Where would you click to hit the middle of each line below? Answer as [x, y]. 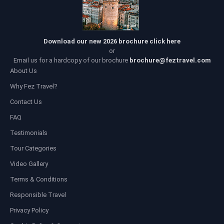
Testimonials [29, 132]
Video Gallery [29, 163]
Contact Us [26, 101]
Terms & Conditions [39, 179]
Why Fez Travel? [34, 86]
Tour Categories [33, 148]
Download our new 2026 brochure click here [112, 41]
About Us [23, 70]
